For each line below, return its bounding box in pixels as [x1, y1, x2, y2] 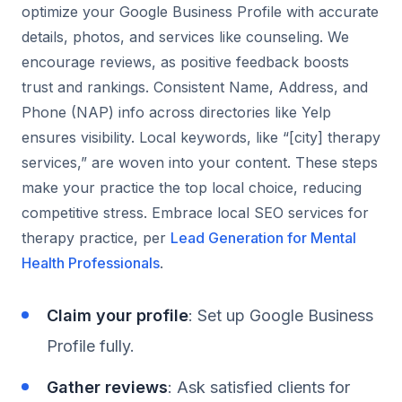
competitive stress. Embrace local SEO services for [22, 203, 369, 222]
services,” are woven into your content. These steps [22, 153, 378, 171]
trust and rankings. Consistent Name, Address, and [22, 77, 368, 96]
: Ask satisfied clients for [168, 377, 350, 397]
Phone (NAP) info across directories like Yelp [22, 102, 331, 121]
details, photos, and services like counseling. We [22, 27, 349, 46]
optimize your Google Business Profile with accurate [22, 2, 379, 21]
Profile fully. [47, 336, 135, 355]
